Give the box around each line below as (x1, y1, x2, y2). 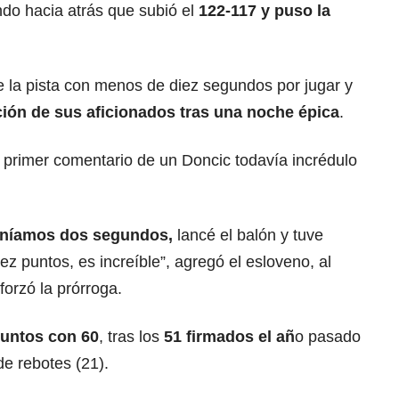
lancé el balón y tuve (173, 225, 323, 244)
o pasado (295, 327, 361, 346)
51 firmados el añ (164, 327, 295, 346)
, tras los (99, 327, 164, 346)
